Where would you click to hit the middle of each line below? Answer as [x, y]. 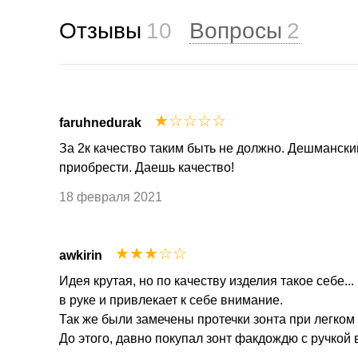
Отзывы [100, 30]
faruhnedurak [100, 122]
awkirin [81, 255]
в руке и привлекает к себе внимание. [171, 300]
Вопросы [235, 30]
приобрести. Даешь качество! [147, 167]
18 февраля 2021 [111, 197]
